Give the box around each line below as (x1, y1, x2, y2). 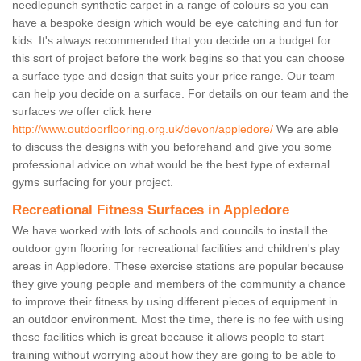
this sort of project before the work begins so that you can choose (12, 52, 345, 65)
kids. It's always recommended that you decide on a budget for (12, 34, 331, 48)
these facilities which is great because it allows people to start (12, 330, 324, 344)
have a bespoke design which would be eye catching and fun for (12, 16, 338, 30)
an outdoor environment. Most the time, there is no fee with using (12, 313, 344, 326)
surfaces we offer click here (12, 105, 151, 118)
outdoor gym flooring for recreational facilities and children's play (12, 242, 340, 255)
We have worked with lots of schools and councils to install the (12, 224, 328, 238)
